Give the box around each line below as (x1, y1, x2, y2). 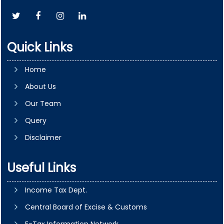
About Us (25, 81, 56, 91)
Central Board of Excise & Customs (25, 202, 147, 212)
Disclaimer (25, 132, 61, 142)
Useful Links (7, 159, 76, 176)
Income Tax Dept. (25, 185, 87, 195)
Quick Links (7, 39, 72, 55)
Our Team (25, 98, 61, 108)
